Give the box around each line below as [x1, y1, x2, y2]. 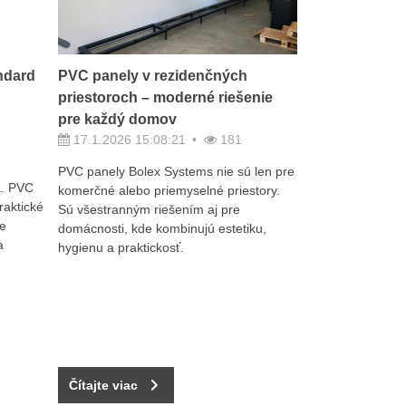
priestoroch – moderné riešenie [57, 90, 273, 106]
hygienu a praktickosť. [57, 240, 184, 256]
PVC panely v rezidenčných [57, 68, 247, 84]
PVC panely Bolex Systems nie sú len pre [57, 164, 295, 179]
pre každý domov [57, 111, 177, 128]
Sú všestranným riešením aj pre [57, 202, 240, 217]
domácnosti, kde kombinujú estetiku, [57, 221, 266, 237]
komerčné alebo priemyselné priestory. [57, 183, 280, 198]
